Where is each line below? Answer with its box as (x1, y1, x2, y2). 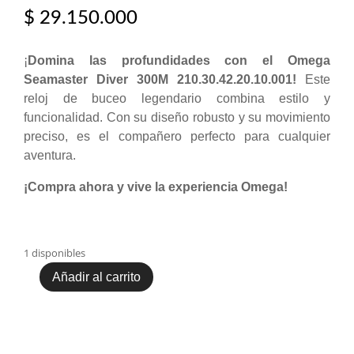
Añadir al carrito (52, 269, 141, 284)
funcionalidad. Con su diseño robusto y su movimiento (24, 111, 330, 125)
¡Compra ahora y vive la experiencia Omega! (24, 180, 288, 194)
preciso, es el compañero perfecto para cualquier (24, 130, 330, 144)
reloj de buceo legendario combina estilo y (24, 92, 330, 106)
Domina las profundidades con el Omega (28, 54, 330, 68)
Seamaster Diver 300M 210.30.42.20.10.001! (24, 73, 296, 87)
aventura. (24, 149, 76, 163)
